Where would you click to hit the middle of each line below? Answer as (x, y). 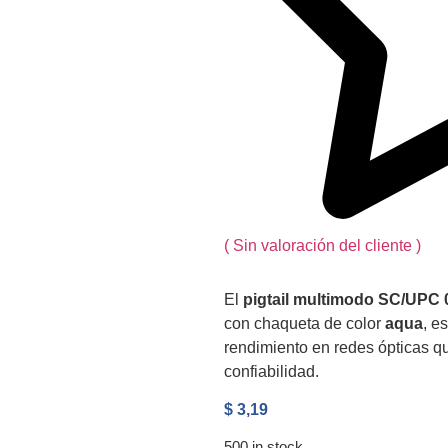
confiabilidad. (271, 371)
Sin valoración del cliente (324, 245)
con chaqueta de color (304, 323)
